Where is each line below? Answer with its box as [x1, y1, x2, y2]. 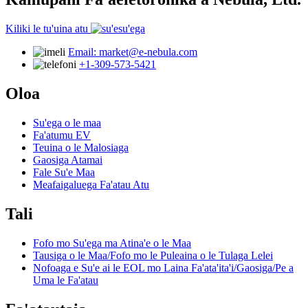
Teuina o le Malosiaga [33, 141, 129, 153]
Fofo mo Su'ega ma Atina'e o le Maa [33, 236, 191, 249]
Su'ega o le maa [33, 116, 101, 129]
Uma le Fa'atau [33, 274, 98, 286]
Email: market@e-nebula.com [68, 46, 197, 58]
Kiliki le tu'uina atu [5, 23, 88, 35]
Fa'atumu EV [33, 129, 91, 141]
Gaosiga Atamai [33, 153, 102, 166]
